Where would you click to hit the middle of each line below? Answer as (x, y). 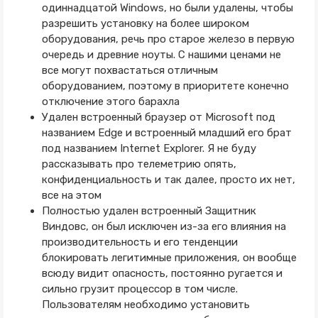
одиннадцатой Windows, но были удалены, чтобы (167, 8)
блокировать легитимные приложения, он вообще (169, 258)
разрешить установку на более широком (145, 23)
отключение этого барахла (110, 102)
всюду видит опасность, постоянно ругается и (162, 273)
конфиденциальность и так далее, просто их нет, (168, 180)
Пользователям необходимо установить (146, 305)
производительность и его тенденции (139, 242)
